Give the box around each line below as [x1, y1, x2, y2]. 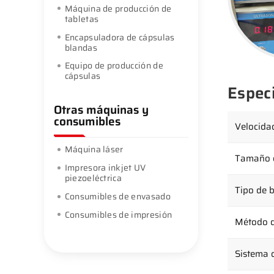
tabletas [64, 12, 99, 26]
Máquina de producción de [64, 1, 172, 15]
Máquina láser [64, 143, 124, 157]
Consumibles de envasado [64, 189, 171, 203]
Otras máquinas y [54, 100, 149, 119]
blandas [64, 40, 97, 54]
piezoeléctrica [64, 171, 122, 185]
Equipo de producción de [64, 59, 163, 73]
